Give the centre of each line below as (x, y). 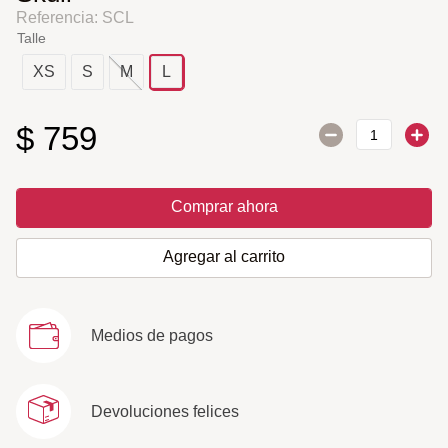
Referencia (55, 17)
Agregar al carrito (224, 256)
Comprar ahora (224, 206)
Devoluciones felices (165, 411)
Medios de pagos (152, 335)
